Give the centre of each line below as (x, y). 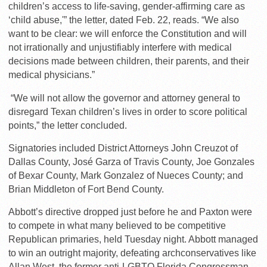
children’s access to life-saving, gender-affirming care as (127, 7)
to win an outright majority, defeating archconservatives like (132, 253)
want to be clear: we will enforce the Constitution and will (128, 34)
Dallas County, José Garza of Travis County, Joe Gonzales (131, 162)
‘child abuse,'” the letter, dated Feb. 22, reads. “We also (124, 20)
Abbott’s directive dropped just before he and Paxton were (130, 212)
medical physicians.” (52, 75)
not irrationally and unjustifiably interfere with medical (120, 48)
